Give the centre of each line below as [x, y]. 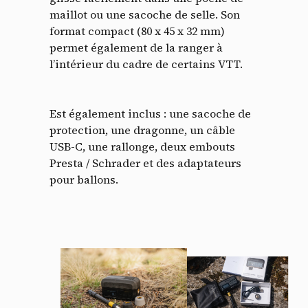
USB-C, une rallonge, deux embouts [142, 147]
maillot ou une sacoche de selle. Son [145, 15]
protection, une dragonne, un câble [142, 130]
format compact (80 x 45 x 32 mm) [137, 31]
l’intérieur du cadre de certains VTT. [146, 64]
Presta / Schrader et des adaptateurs [145, 163]
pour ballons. [84, 180]
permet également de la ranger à [136, 48]
